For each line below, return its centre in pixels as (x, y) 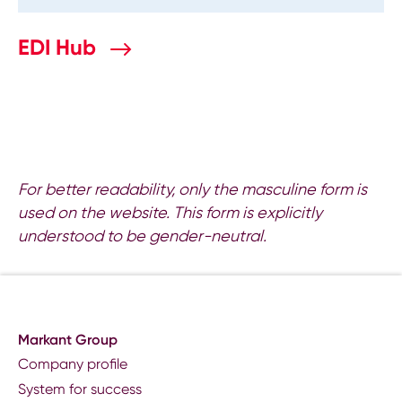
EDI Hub (60, 48)
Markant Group (68, 339)
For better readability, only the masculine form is (192, 189)
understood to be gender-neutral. (142, 236)
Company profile (73, 364)
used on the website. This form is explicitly (170, 213)
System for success (80, 389)
